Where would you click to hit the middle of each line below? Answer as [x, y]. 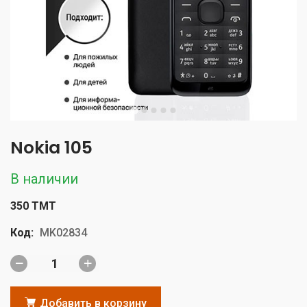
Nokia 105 [51, 147]
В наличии [44, 179]
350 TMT [33, 206]
